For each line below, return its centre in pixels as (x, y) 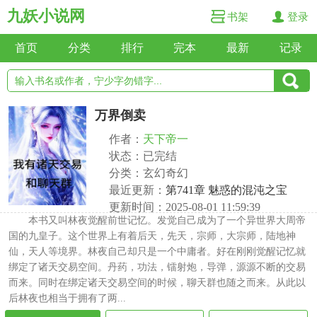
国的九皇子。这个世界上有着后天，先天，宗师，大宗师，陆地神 (152, 236)
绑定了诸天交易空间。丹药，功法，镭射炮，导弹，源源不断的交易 (157, 267)
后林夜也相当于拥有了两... (67, 298)
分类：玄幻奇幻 (149, 173)
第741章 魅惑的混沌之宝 (226, 190)
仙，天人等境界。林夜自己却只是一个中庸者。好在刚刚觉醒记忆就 (157, 252)
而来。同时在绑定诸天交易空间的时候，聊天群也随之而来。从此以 (157, 283)
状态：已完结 (143, 156)
